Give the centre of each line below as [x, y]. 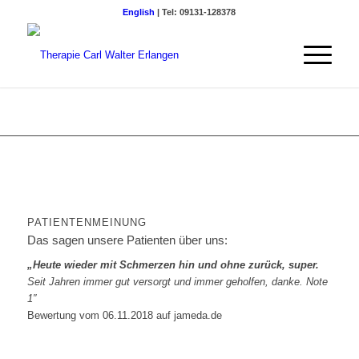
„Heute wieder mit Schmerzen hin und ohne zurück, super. [173, 264]
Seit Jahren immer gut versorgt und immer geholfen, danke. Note [177, 281]
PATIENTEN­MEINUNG [87, 222]
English [139, 12]
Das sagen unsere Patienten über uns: [127, 240]
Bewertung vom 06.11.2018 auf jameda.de [124, 315]
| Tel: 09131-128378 [196, 12]
